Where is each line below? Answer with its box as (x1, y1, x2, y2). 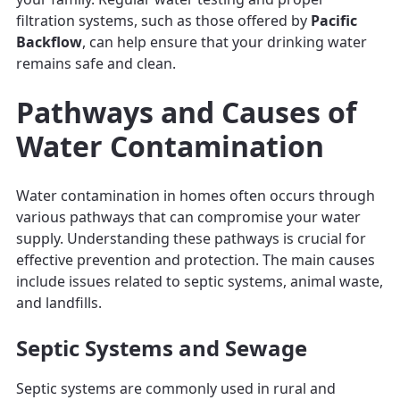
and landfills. (16, 292, 102, 312)
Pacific (311, 10, 357, 30)
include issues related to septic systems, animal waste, (16, 271, 383, 291)
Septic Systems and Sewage (16, 332, 307, 362)
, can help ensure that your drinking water (82, 31, 367, 52)
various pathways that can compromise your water (16, 206, 361, 227)
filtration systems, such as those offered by (16, 10, 311, 30)
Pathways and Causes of (16, 92, 356, 131)
